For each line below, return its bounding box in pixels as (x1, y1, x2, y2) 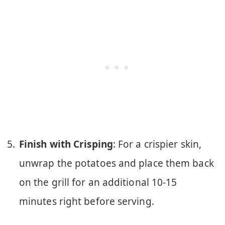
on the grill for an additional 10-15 (19, 176, 177, 189)
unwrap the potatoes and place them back (19, 157, 214, 170)
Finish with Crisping (19, 138, 113, 151)
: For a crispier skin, (113, 138, 201, 151)
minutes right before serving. (19, 195, 154, 208)
